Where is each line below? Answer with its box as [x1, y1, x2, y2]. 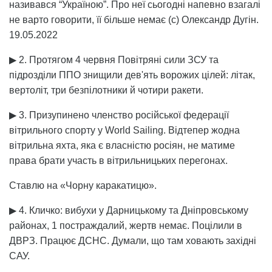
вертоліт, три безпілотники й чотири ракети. [9, 84, 203, 95]
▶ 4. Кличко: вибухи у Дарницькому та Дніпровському [9, 205, 248, 216]
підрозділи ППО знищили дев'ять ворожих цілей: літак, [9, 69, 255, 80]
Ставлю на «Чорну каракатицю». [9, 180, 157, 191]
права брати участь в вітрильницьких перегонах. [9, 155, 228, 166]
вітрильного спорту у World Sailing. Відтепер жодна [9, 124, 240, 135]
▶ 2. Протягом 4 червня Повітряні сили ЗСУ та [9, 54, 219, 65]
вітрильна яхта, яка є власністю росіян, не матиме [9, 140, 235, 151]
